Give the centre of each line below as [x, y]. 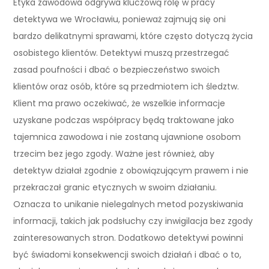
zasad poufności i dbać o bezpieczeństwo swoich [117, 69]
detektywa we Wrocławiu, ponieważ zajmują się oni [120, 19]
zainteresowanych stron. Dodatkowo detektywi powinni [128, 237]
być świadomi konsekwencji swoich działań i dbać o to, [128, 254]
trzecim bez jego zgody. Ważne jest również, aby [114, 153]
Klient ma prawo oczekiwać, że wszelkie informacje [119, 103]
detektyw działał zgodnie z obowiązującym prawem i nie [131, 170]
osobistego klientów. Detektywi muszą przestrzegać [122, 53]
